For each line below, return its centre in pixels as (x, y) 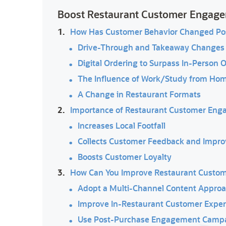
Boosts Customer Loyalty (125, 157)
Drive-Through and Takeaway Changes (151, 47)
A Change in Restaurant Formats (139, 94)
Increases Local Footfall (122, 125)
